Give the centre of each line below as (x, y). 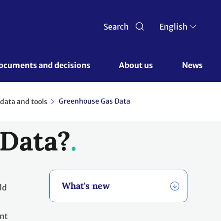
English (173, 27)
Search (116, 27)
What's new (86, 186)
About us (137, 65)
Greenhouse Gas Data (94, 101)
